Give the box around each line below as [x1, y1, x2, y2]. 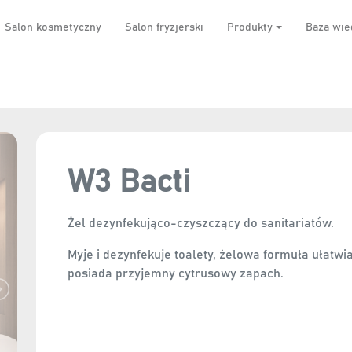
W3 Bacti [68, 167, 190, 198]
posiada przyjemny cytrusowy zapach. [68, 267, 284, 280]
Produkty [227, 22, 273, 33]
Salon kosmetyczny [5, 22, 102, 33]
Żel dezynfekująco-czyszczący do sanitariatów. [68, 217, 334, 229]
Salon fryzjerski [125, 22, 204, 33]
